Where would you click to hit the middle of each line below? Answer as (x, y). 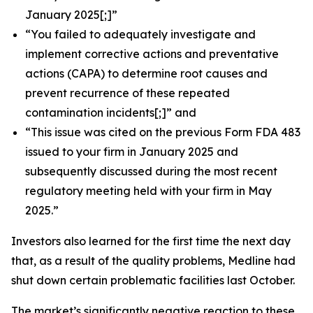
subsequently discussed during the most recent (151, 171)
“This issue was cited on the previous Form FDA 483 (163, 132)
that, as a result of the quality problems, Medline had (153, 261)
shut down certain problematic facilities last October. (153, 280)
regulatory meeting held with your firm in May (148, 191)
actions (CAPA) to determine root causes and (146, 73)
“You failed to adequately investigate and (140, 34)
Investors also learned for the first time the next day (151, 241)
